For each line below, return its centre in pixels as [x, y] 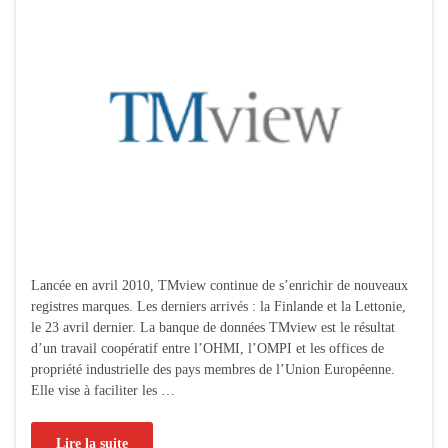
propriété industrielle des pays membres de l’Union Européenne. [213, 370]
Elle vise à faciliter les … [103, 391]
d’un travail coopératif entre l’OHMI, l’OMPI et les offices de [207, 349]
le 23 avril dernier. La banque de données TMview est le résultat [213, 328]
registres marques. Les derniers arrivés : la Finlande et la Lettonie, [218, 307]
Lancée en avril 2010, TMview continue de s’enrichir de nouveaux [219, 286]
